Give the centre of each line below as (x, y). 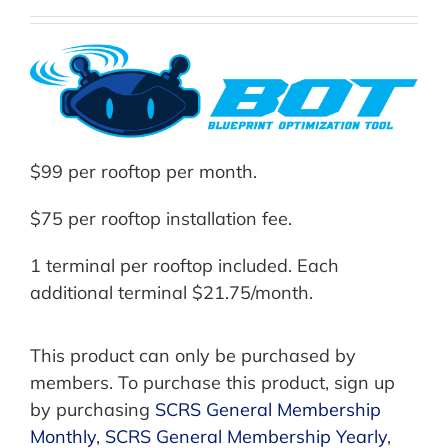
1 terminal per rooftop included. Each (184, 266)
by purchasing (92, 410)
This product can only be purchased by (193, 356)
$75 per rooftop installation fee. (161, 219)
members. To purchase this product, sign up (212, 383)
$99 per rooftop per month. (143, 172)
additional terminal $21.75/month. (171, 293)
